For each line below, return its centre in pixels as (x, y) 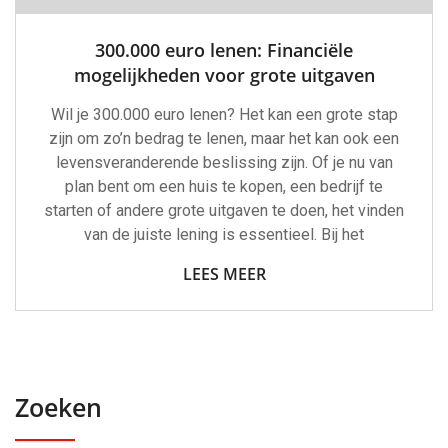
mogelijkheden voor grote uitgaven (224, 75)
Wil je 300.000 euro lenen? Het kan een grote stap (224, 114)
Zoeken (58, 407)
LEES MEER (224, 274)
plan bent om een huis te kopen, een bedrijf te (224, 186)
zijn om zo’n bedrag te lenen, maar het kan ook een (224, 138)
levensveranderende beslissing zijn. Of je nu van (224, 162)
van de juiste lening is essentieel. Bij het (224, 234)
